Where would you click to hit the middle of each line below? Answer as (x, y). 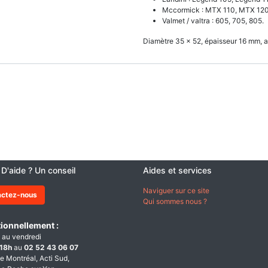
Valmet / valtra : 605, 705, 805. (213, 21)
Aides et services (179, 170)
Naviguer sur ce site (176, 191)
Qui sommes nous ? (175, 201)
